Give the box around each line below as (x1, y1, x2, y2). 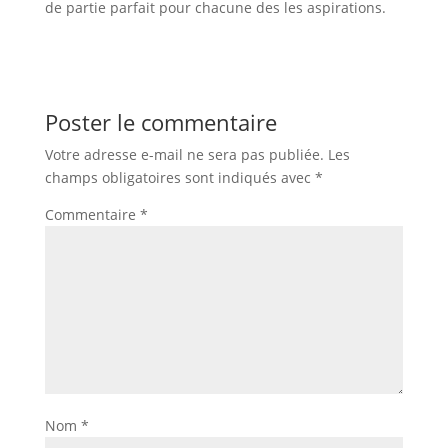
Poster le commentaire (44, 107, 277, 138)
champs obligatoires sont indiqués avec (44, 168, 315, 188)
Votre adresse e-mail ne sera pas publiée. (44, 145, 324, 165)
